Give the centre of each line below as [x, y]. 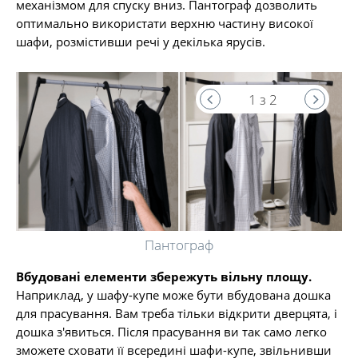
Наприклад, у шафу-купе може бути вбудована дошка [173, 295]
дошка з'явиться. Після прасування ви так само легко [171, 332]
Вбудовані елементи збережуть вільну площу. [164, 276]
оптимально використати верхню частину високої [165, 23]
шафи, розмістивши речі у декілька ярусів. [141, 42]
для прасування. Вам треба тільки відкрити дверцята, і [177, 313]
